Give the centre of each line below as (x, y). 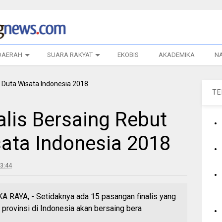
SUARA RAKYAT (70, 55)
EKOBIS (128, 55)
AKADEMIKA (176, 55)
